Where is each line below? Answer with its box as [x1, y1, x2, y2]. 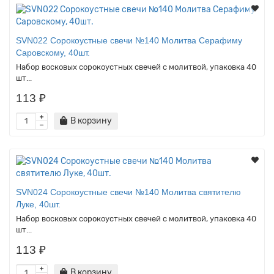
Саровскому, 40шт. [16, 47, 90, 57]
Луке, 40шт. [16, 199, 61, 209]
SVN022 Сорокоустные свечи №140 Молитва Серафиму [16, 35, 242, 45]
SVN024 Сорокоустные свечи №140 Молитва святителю [16, 187, 241, 197]
